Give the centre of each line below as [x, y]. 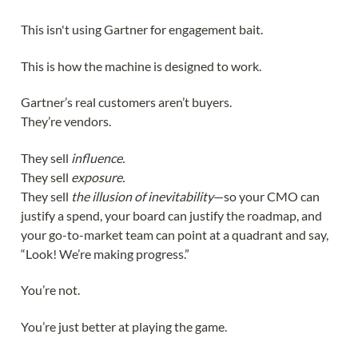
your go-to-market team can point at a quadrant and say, [175, 234]
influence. [98, 157]
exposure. [98, 177]
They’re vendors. [66, 121]
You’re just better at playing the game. [124, 326]
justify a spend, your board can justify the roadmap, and [171, 215]
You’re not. [50, 290]
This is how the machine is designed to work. [141, 66]
